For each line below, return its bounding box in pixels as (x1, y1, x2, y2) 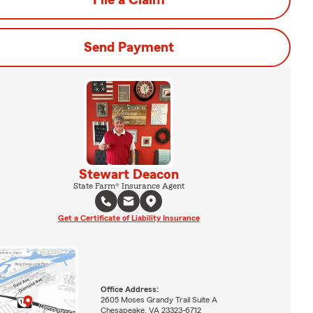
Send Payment (83, 41, 174, 54)
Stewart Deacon (78, 168, 179, 182)
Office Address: (100, 284, 159, 293)
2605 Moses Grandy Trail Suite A (100, 295, 217, 304)
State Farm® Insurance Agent (73, 182, 184, 190)
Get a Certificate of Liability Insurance (57, 214, 200, 222)
